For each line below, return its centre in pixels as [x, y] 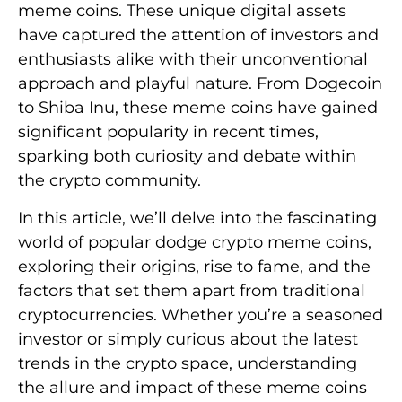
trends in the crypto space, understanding [188, 363]
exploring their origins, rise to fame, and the [194, 266]
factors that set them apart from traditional [192, 290]
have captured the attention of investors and [198, 35]
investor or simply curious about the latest [188, 339]
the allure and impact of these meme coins [192, 387]
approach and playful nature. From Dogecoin [200, 84]
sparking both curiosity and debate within [187, 157]
